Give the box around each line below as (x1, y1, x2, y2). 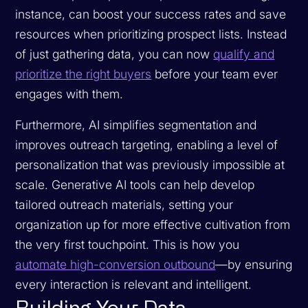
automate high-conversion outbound (15, 256, 216, 272)
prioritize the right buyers (15, 66, 152, 81)
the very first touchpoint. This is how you (15, 236, 240, 252)
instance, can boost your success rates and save (15, 6, 287, 21)
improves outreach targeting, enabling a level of (15, 137, 278, 152)
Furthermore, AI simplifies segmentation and (15, 117, 257, 132)
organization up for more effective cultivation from (15, 217, 291, 232)
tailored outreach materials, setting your (15, 197, 234, 212)
